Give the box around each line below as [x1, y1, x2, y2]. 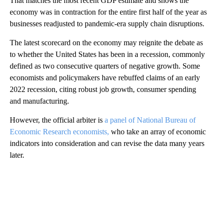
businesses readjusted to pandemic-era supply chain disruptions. [10, 19, 204, 28]
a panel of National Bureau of [105, 115, 196, 124]
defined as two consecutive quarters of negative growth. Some [10, 61, 200, 70]
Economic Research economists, [10, 127, 111, 136]
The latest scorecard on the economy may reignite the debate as [10, 38, 203, 47]
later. [10, 150, 24, 159]
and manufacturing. [10, 96, 69, 105]
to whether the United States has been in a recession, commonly [10, 50, 205, 58]
